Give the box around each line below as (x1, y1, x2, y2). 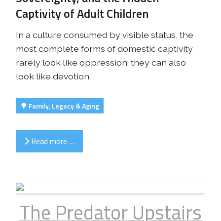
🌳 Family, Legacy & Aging (20, 100, 99, 111)
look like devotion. (16, 71, 91, 81)
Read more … (29, 135, 74, 147)
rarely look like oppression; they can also (16, 57, 186, 68)
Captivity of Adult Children (16, 4, 148, 22)
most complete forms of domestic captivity (16, 43, 193, 54)
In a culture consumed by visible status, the (16, 29, 193, 40)
